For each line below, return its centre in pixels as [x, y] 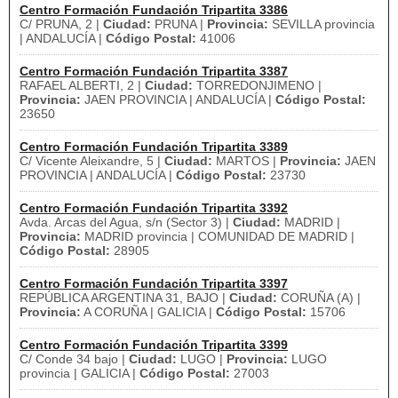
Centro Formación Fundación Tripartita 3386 [154, 10]
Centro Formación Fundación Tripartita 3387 [154, 71]
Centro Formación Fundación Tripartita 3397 [154, 283]
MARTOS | [246, 161]
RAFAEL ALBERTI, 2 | [82, 85]
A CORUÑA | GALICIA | [148, 312]
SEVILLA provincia [322, 24]
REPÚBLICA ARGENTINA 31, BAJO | [124, 298]
